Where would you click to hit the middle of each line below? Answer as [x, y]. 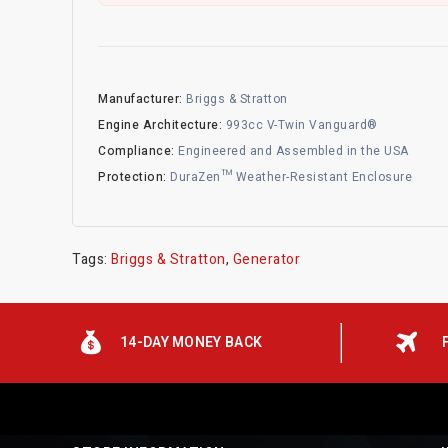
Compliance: [136, 151]
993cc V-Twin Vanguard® [300, 125]
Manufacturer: [140, 99]
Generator [266, 259]
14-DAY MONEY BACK [191, 342]
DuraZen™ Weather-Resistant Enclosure [289, 177]
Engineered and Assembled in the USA [291, 151]
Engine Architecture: [160, 125]
